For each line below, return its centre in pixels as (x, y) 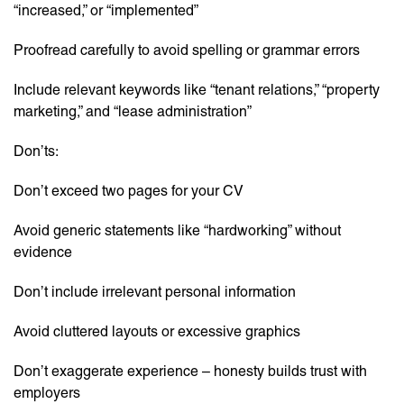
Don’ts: (36, 151)
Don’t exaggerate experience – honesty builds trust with (190, 372)
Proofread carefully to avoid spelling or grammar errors (187, 50)
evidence (43, 252)
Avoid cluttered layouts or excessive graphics (157, 332)
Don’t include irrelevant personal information (155, 292)
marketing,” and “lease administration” (133, 112)
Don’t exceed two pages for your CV (129, 191)
